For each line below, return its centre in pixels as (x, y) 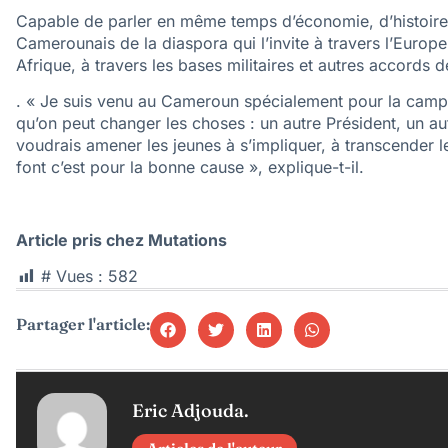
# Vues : (72, 276)
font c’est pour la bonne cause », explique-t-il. (190, 167)
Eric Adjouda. (190, 410)
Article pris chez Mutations (121, 239)
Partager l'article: (83, 323)
